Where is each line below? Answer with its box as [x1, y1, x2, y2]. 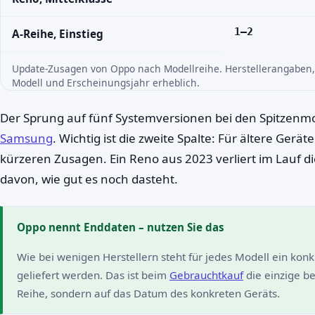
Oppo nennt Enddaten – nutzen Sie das [17, 220, 224, 234]
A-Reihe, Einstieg [12, 27, 103, 41]
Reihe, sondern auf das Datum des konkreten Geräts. [17, 286, 280, 300]
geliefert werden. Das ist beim [17, 268, 169, 282]
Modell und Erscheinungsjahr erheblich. [12, 76, 200, 89]
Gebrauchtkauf [169, 268, 243, 282]
